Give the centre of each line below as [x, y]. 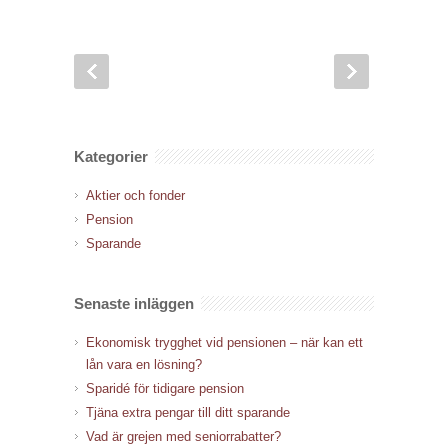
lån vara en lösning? [144, 364]
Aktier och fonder [135, 195]
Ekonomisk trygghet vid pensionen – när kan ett [224, 342]
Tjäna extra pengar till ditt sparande [188, 412]
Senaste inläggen [134, 303]
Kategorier [111, 156]
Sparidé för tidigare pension [165, 388]
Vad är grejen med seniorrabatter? [183, 436]
